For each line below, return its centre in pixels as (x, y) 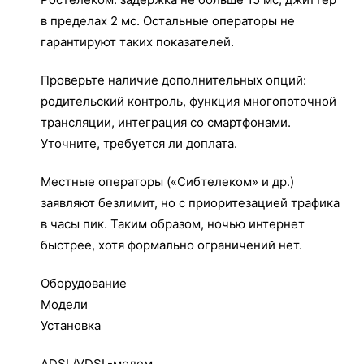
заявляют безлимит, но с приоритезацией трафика (190, 203)
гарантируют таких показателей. (137, 42)
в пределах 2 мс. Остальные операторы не (168, 21)
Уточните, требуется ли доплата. (139, 143)
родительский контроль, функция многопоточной (188, 101)
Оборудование (84, 283)
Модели (64, 304)
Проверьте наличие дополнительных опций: (173, 80)
